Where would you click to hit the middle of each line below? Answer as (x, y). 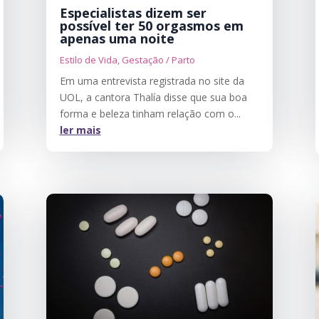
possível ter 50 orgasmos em (151, 26)
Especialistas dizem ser (133, 13)
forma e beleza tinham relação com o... (150, 114)
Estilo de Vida (88, 60)
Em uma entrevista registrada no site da (152, 81)
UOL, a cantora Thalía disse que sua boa (153, 98)
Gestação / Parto (158, 60)
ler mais (80, 130)
